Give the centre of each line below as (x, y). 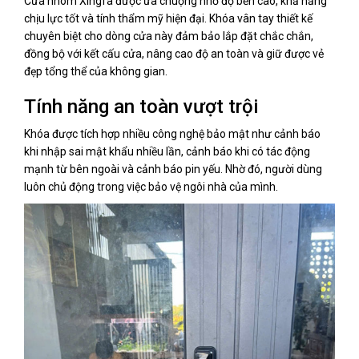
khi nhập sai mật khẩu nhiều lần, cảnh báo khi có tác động (167, 151)
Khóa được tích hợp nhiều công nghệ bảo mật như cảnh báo (172, 133)
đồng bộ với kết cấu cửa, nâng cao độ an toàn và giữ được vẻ (174, 53)
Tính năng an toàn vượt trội (141, 106)
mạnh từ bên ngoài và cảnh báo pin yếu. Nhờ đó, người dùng (173, 169)
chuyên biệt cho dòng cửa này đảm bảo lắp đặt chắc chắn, (169, 36)
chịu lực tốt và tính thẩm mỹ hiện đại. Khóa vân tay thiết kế (168, 18)
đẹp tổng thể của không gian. (96, 71)
